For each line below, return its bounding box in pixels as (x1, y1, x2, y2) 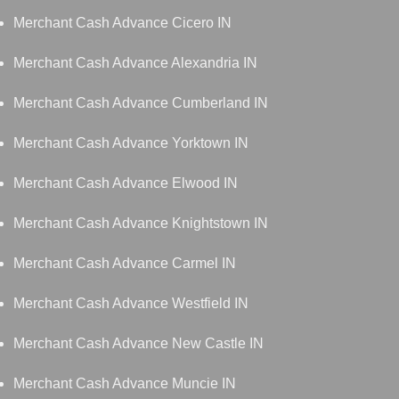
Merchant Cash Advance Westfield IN (13, 296, 248, 312)
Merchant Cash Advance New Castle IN (13, 336, 264, 352)
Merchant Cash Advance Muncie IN (13, 376, 236, 392)
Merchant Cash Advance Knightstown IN (13, 216, 268, 232)
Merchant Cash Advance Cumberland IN (13, 95, 268, 111)
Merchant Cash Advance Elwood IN (13, 175, 238, 191)
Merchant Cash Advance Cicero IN (13, 15, 232, 31)
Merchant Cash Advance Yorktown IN (13, 135, 248, 151)
